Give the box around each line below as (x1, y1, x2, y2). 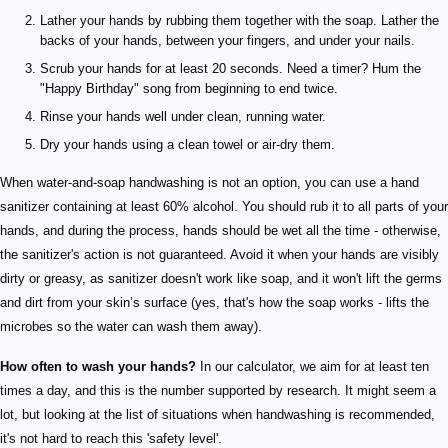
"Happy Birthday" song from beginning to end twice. (40, 81, 338, 97)
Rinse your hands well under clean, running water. (40, 109, 326, 125)
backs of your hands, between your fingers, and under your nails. (40, 33, 415, 49)
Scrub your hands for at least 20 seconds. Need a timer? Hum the (40, 61, 421, 77)
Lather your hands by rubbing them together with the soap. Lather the (40, 13, 439, 29)
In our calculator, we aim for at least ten (196, 359, 429, 375)
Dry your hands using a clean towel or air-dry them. (40, 137, 335, 153)
